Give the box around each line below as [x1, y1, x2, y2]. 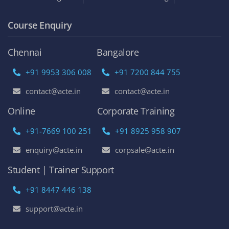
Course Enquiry [8, 18, 72, 31]
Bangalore [97, 45, 139, 58]
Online [8, 104, 35, 117]
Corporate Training [97, 104, 175, 117]
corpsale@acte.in [115, 144, 174, 155]
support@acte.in [26, 203, 83, 214]
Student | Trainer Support [8, 163, 114, 176]
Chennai [8, 45, 42, 58]
